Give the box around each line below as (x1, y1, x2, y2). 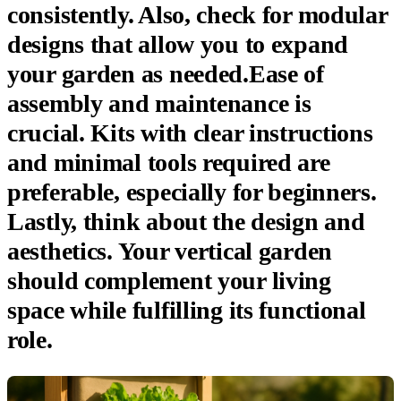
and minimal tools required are (7, 148, 330, 176)
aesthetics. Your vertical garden (7, 236, 333, 265)
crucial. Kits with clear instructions (7, 118, 373, 147)
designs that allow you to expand (7, 30, 349, 58)
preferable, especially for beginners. (7, 177, 377, 206)
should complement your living (7, 266, 331, 294)
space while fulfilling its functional (7, 295, 366, 324)
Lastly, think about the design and (7, 207, 365, 235)
